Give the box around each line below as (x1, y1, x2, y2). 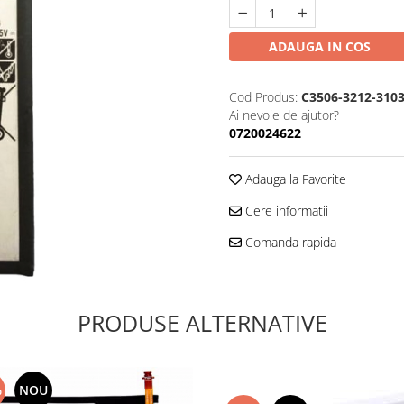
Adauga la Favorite (242, 170, 346, 188)
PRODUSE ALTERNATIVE (77, 307, 327, 338)
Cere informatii (242, 201, 328, 219)
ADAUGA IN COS (268, 37, 371, 55)
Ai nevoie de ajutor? (229, 106, 339, 124)
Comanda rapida (242, 233, 336, 251)
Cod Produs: (229, 87, 298, 106)
